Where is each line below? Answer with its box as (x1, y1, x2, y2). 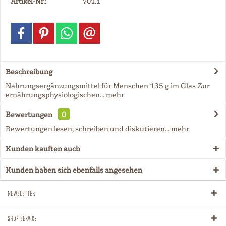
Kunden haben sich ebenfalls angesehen (6, 165, 142, 174)
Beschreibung (6, 67, 52, 76)
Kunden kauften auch (6, 144, 80, 153)
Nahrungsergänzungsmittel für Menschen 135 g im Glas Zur (6, 81, 210, 90)
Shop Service (8, 214, 37, 222)
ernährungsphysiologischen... (6, 90, 104, 99)
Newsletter (8, 189, 35, 197)
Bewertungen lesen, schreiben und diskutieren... (6, 124, 169, 133)
